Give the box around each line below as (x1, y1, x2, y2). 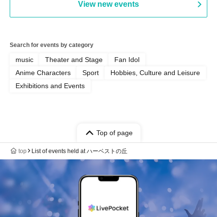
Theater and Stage (45, 55, 103, 63)
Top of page (96, 128, 133, 137)
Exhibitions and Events (15, 81, 85, 90)
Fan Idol (114, 55, 139, 63)
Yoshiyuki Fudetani (20, 10, 78, 18)
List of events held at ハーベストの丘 (31, 147, 127, 155)
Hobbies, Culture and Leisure (110, 68, 200, 77)
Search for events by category (10, 41, 93, 48)
